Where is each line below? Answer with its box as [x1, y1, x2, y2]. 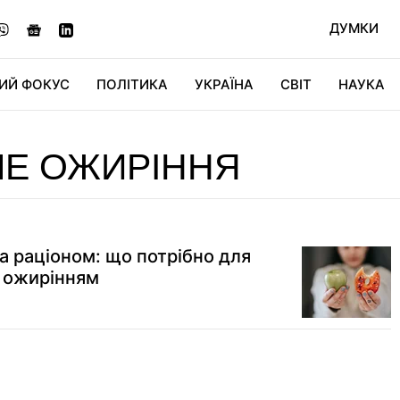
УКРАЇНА [195, 76, 254, 93]
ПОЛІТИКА [96, 76, 168, 93]
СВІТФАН [288, 127, 349, 144]
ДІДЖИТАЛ [122, 127, 196, 144]
